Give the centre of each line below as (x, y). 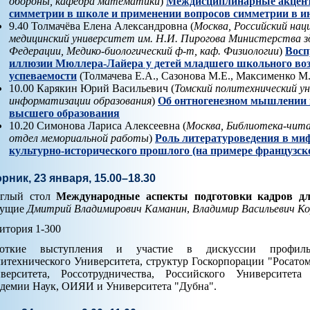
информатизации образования (80, 101)
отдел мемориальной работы (79, 138)
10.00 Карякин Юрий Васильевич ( (92, 89)
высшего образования (64, 113)
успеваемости (43, 76)
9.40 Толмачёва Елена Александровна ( (101, 26)
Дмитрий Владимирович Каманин (107, 208)
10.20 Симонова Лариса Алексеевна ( (98, 126)
